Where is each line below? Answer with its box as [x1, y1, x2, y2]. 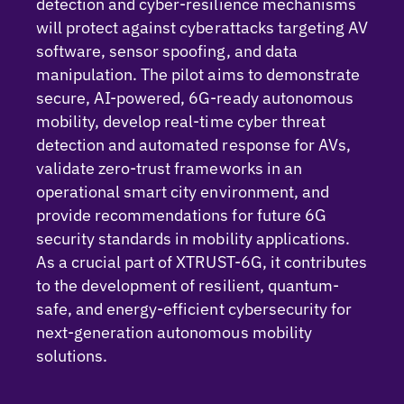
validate [36, 158, 96, 179]
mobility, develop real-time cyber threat [36, 111, 326, 132]
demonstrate [265, 64, 360, 85]
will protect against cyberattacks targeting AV [36, 17, 368, 38]
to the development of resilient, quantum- [36, 275, 339, 296]
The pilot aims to [141, 64, 266, 85]
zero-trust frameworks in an [95, 158, 302, 179]
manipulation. [36, 64, 142, 85]
